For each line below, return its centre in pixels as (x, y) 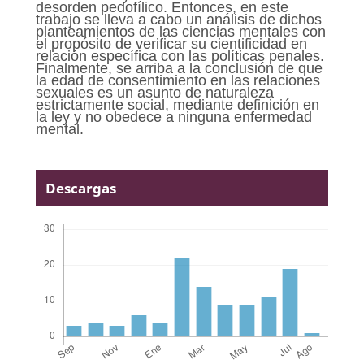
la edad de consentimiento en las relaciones (178, 80)
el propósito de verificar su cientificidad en (171, 43)
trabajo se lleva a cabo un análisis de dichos (178, 19)
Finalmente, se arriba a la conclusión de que (179, 68)
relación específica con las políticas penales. (180, 56)
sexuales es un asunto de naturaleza (154, 92)
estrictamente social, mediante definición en (177, 104)
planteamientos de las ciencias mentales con (180, 31)
